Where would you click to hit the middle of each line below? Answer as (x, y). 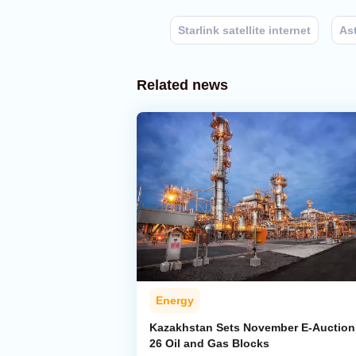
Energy (175, 301)
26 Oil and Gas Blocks (209, 344)
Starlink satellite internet (244, 30)
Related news (182, 85)
